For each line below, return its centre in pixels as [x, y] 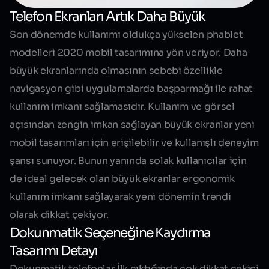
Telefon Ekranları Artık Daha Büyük [107, 17]
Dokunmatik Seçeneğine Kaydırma [110, 233]
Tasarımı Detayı [54, 251]
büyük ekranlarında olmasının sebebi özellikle [116, 71]
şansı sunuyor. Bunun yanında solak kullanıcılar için [128, 161]
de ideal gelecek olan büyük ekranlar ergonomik [122, 179]
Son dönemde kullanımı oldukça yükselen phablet [126, 35]
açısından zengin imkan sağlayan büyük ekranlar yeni [132, 125]
